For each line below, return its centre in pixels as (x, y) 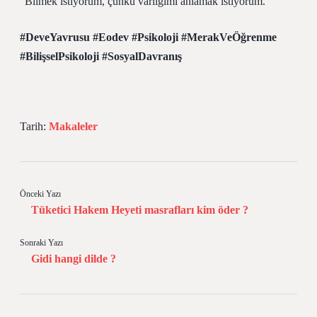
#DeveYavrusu (55, 37)
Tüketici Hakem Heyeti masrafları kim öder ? (140, 210)
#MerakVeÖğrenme (229, 37)
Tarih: (34, 126)
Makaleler (73, 126)
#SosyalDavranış (142, 56)
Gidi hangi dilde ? (74, 259)
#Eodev (111, 37)
